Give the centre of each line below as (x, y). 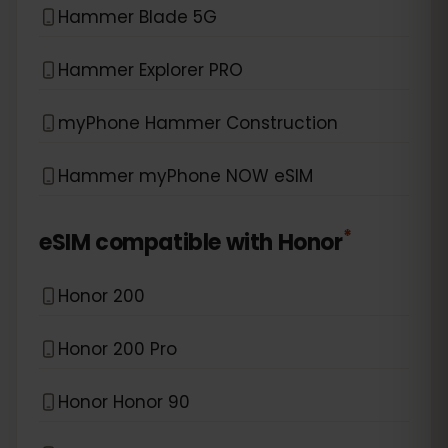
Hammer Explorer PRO (150, 69)
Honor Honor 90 (124, 401)
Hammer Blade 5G (137, 16)
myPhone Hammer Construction (198, 122)
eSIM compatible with (156, 242)
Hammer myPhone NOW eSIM (185, 175)
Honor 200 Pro (117, 348)
